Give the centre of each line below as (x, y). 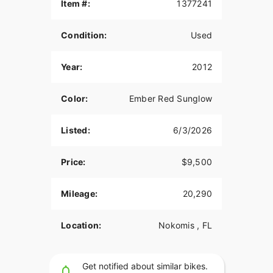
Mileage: (79, 194)
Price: (73, 162)
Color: (75, 99)
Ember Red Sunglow (170, 99)
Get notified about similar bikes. (145, 266)
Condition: (84, 35)
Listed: (76, 130)
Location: (81, 225)
